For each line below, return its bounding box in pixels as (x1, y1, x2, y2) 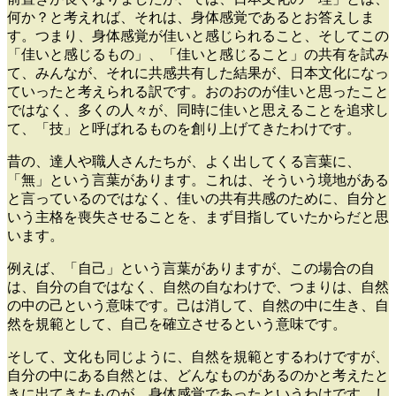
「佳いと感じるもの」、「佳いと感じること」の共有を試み (7, 47, 389, 63)
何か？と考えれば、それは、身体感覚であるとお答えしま (7, 10, 375, 26)
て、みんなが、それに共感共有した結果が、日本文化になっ (7, 65, 389, 81)
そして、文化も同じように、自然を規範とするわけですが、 (7, 349, 389, 365)
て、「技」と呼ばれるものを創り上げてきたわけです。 (7, 121, 361, 137)
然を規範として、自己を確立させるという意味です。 (7, 316, 346, 332)
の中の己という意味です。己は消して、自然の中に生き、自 (7, 298, 389, 314)
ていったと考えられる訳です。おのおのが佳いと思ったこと (7, 84, 389, 100)
